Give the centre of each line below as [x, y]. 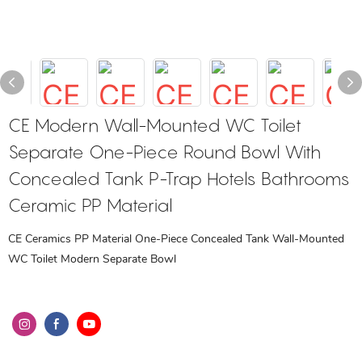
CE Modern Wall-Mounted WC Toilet [155, 125]
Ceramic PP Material [90, 205]
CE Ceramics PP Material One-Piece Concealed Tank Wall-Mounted [176, 239]
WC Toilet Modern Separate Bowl [92, 259]
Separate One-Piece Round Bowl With [164, 152]
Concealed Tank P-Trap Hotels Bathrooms [179, 179]
